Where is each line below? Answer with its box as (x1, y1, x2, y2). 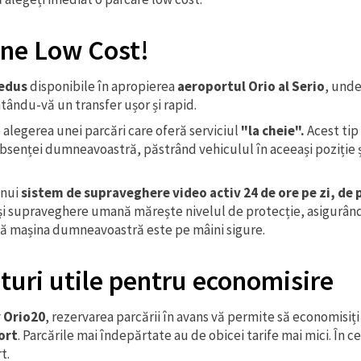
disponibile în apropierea (27, 77, 177, 95)
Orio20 (3, 308, 45, 326)
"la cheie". (241, 121, 305, 139)
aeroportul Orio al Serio (177, 77, 325, 95)
